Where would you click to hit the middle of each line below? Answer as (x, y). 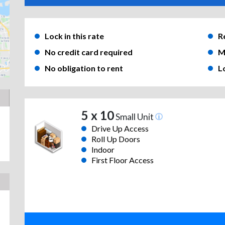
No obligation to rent (84, 68)
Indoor (103, 150)
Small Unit (134, 117)
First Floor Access (122, 160)
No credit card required (89, 52)
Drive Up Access (120, 129)
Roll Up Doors (116, 139)
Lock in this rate (74, 36)
